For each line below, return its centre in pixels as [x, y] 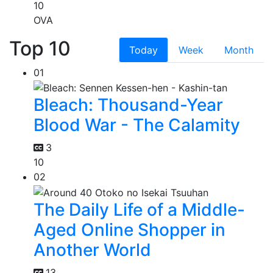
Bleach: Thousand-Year [128, 105]
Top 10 [40, 48]
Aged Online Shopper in [129, 230]
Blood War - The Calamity [137, 125]
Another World [92, 250]
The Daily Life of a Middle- [139, 210]
